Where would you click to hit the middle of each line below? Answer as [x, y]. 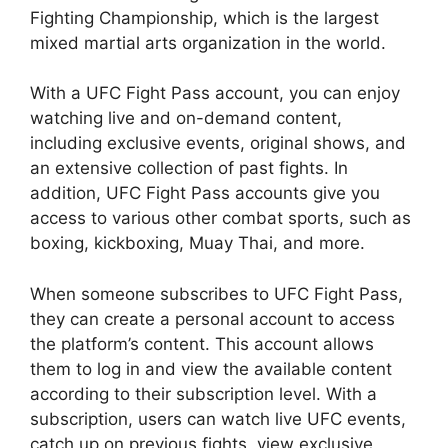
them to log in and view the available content [211, 368]
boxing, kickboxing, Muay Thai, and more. [197, 243]
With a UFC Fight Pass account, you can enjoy [215, 93]
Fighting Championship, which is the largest [204, 17]
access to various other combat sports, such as [220, 218]
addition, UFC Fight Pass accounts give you [205, 193]
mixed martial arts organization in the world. [208, 42]
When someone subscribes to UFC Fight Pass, [216, 293]
